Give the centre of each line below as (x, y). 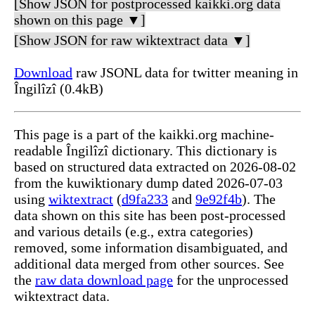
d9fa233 (145, 199)
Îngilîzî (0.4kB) (59, 89)
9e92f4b (219, 199)
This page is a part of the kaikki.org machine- (144, 135)
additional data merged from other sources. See (149, 264)
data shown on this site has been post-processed (150, 216)
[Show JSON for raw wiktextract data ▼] (132, 40)
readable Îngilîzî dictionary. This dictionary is (146, 151)
